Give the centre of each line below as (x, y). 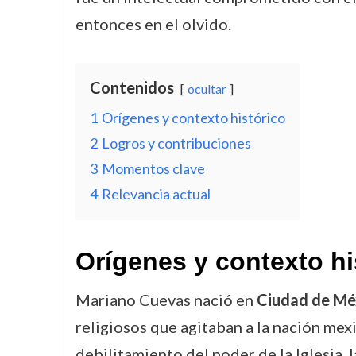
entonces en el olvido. (153, 23)
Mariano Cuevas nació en (166, 299)
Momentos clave (153, 168)
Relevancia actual (156, 193)
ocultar (207, 88)
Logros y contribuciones (176, 143)
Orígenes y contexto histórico (193, 117)
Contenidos (132, 87)
